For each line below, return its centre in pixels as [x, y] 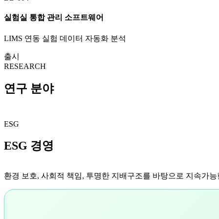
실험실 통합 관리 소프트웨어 [54, 18]
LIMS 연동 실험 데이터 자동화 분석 [65, 38]
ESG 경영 [29, 146]
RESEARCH [25, 66]
